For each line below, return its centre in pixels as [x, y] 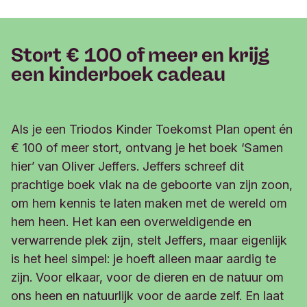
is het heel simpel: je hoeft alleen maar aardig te [144, 259]
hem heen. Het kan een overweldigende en [131, 222]
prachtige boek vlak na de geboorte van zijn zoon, [152, 185]
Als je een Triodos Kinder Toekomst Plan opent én [152, 130]
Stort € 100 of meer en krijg [140, 55]
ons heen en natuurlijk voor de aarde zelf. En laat [147, 296]
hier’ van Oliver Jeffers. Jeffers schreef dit [127, 167]
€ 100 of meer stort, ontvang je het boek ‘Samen [147, 148]
